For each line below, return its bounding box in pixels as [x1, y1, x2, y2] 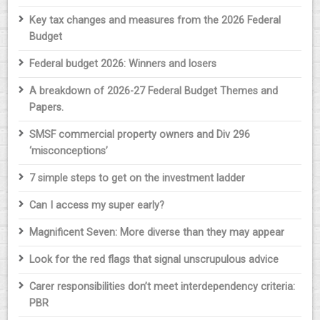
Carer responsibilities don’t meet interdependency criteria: [29, 281, 296, 294]
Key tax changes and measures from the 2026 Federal [29, 14, 281, 27]
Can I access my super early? [29, 199, 165, 212]
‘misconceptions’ [29, 145, 109, 158]
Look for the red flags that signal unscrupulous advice [29, 254, 279, 266]
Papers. [29, 101, 64, 114]
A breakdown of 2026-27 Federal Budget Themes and [29, 85, 279, 98]
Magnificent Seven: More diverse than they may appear [29, 226, 285, 239]
